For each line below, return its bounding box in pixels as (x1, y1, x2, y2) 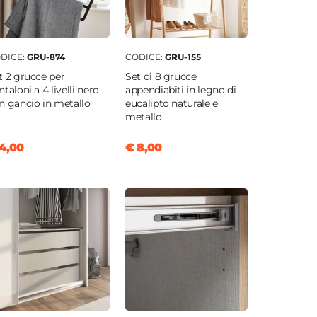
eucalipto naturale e (125, 97, 218, 110)
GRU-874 (26, 52, 65, 63)
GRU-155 (164, 52, 201, 63)
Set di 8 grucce (125, 70, 197, 83)
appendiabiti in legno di (125, 83, 236, 97)
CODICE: (125, 52, 165, 63)
